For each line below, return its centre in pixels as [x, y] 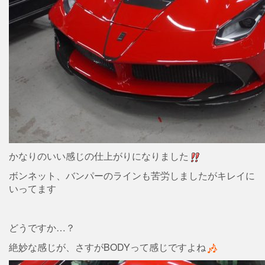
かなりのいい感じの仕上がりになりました [99, 156]
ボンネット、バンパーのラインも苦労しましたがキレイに [132, 175]
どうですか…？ [42, 227]
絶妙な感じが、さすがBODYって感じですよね [107, 247]
